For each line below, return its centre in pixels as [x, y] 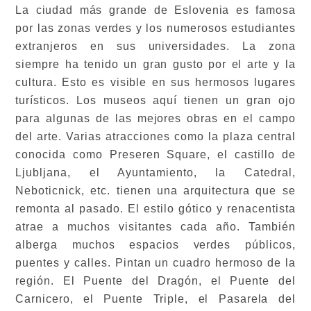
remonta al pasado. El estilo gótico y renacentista [155, 208]
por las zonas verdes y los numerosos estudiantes [155, 28]
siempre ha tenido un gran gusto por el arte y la [155, 64]
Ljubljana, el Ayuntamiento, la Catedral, [155, 172]
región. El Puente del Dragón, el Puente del [155, 280]
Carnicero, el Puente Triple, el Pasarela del [155, 299]
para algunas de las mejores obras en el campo [155, 118]
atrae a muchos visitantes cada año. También [155, 226]
